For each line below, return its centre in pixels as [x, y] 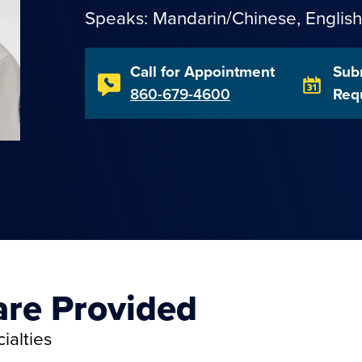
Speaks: [119, 18]
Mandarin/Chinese [225, 18]
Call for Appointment [202, 72]
